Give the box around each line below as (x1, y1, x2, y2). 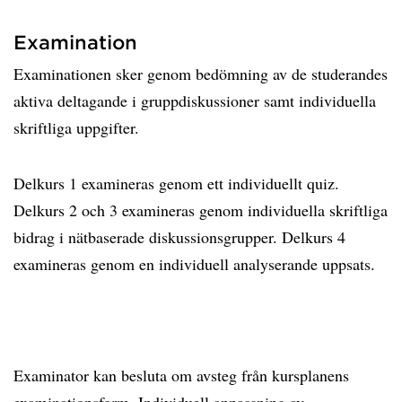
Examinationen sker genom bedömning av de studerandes (13, 63, 388, 84)
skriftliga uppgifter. (13, 117, 150, 138)
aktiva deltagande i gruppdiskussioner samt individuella (13, 90, 376, 111)
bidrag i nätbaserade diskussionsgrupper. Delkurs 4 (13, 226, 345, 248)
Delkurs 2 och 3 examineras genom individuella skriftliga (13, 199, 388, 221)
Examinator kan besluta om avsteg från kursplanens (13, 364, 349, 386)
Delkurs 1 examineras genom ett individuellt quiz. (13, 172, 339, 194)
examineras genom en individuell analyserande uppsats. (13, 253, 380, 275)
